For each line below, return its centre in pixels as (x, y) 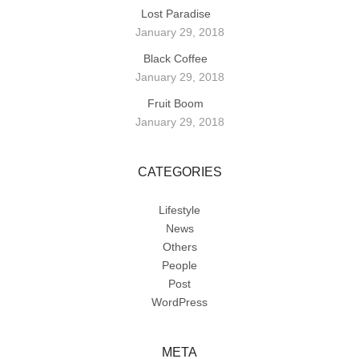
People (179, 266)
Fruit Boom (175, 104)
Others (179, 247)
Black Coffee (175, 59)
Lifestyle (179, 210)
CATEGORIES (179, 172)
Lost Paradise (175, 14)
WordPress (179, 303)
